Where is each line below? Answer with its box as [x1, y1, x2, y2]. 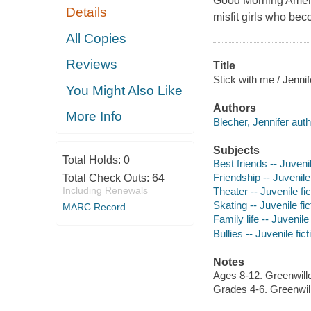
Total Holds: [62, 153, 124, 166]
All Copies [66, 31, 127, 46]
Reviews [66, 57, 118, 72]
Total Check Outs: [62, 171, 152, 184]
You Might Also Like [66, 83, 183, 98]
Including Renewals [62, 184, 148, 196]
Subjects [212, 144, 260, 156]
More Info [66, 109, 123, 124]
